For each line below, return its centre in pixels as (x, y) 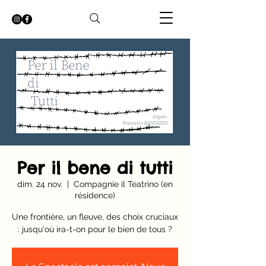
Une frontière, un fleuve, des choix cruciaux (95, 217)
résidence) (95, 195)
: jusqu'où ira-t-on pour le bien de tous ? (95, 229)
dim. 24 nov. (40, 184)
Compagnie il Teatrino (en (123, 184)
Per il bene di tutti (95, 168)
